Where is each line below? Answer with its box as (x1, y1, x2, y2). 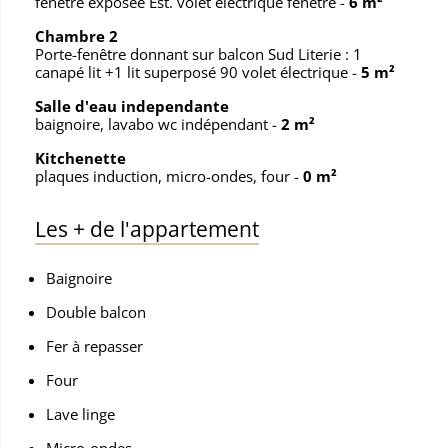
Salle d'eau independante (35, 96, 229, 116)
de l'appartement (85, 215, 259, 243)
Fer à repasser (46, 336, 144, 356)
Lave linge (46, 404, 116, 424)
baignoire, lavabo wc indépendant (35, 114, 272, 134)
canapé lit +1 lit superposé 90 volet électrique (35, 62, 352, 82)
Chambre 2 (35, 26, 118, 46)
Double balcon (46, 302, 147, 322)
